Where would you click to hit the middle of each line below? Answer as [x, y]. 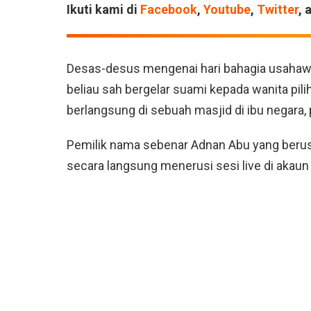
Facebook [169, 10]
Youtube [227, 10]
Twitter [278, 10]
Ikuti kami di [103, 10]
